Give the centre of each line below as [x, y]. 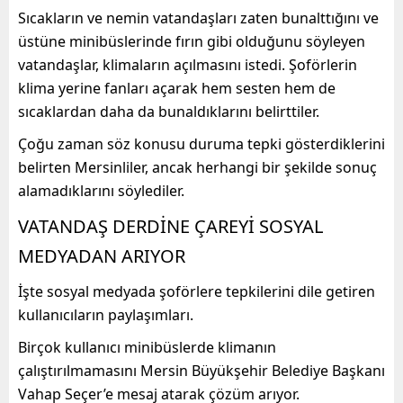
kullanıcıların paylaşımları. [106, 314]
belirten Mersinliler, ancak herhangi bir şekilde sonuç [197, 167]
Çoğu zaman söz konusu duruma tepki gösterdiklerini [201, 143]
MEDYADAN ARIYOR [102, 255]
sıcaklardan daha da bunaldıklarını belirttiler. [169, 111]
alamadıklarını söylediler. [101, 190]
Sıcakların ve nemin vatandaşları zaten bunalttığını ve [198, 18]
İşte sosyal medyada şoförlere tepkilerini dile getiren [197, 291]
